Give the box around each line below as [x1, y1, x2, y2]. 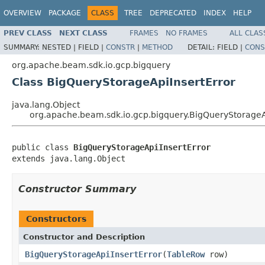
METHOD [142, 43, 173, 51]
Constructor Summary [18, 183, 136, 195]
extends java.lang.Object [12, 153, 125, 163]
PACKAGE [49, 9, 81, 17]
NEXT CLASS [59, 28, 108, 37]
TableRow [167, 249, 205, 259]
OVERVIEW [4, 9, 41, 17]
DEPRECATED [150, 9, 196, 17]
